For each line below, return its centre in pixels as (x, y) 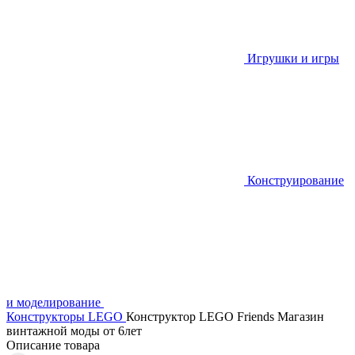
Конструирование (296, 180)
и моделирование (53, 302)
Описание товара (53, 345)
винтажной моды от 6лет (74, 331)
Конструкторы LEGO (65, 317)
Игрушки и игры (293, 58)
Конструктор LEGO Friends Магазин (225, 317)
